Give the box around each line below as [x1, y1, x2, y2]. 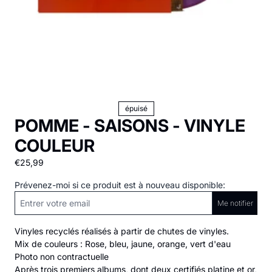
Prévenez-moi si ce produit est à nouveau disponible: [15, 180, 225, 190]
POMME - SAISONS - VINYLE [15, 115, 245, 136]
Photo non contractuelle [15, 251, 109, 262]
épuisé [124, 104, 148, 113]
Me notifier [217, 198, 253, 208]
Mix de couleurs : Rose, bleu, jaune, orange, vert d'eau [15, 239, 231, 249]
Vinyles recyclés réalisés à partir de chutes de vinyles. [15, 226, 229, 236]
